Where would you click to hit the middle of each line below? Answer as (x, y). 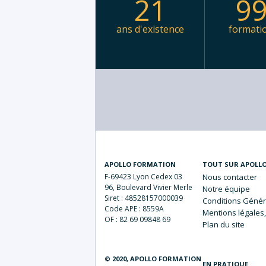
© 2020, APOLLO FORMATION (153, 259)
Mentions (220, 213)
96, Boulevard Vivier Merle (148, 188)
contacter (240, 177)
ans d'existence (150, 29)
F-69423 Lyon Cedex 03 (143, 177)
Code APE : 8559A (134, 209)
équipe (237, 189)
